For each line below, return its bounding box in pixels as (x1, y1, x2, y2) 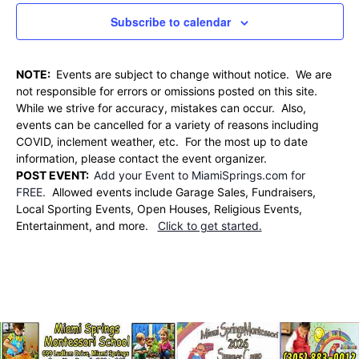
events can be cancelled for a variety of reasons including (15, 118, 319, 132)
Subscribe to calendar (111, 14, 231, 30)
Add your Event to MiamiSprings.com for (93, 168, 305, 183)
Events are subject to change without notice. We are (52, 67, 332, 82)
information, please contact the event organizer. (15, 151, 267, 166)
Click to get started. (157, 219, 262, 233)
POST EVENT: (15, 168, 94, 183)
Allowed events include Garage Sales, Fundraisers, (51, 185, 316, 200)
